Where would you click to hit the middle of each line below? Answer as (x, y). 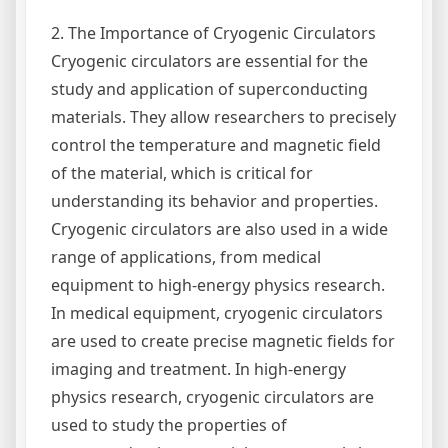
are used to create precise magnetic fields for (223, 340)
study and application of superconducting (209, 88)
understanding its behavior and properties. (214, 200)
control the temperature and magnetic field (216, 144)
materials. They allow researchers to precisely (223, 116)
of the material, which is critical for (182, 172)
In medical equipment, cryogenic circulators (217, 312)
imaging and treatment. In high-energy (198, 368)
